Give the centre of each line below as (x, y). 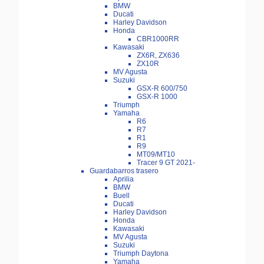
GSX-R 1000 (157, 97)
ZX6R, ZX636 (158, 56)
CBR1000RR (158, 39)
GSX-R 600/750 (162, 89)
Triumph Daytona (141, 254)
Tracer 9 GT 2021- (166, 163)
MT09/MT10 (156, 155)
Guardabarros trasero (124, 171)
